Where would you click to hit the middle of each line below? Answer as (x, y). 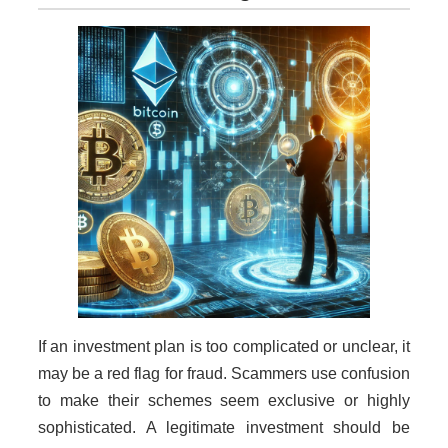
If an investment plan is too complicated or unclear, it (224, 347)
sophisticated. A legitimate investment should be (224, 428)
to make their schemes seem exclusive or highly (224, 401)
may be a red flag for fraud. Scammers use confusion (224, 374)
